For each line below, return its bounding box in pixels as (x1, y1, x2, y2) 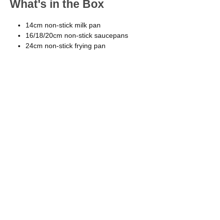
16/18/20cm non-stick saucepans (26, 31, 128, 39)
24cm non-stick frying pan (26, 41, 106, 50)
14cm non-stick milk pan (26, 21, 101, 29)
